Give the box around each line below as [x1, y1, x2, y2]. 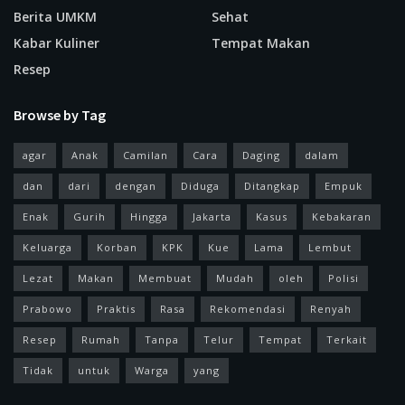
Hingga [130, 210, 168, 224]
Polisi [328, 271, 359, 286]
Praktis [97, 302, 136, 316]
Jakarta [193, 210, 231, 224]
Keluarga [23, 240, 72, 255]
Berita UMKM [14, 8, 97, 26]
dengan [115, 179, 156, 193]
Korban [97, 240, 137, 255]
